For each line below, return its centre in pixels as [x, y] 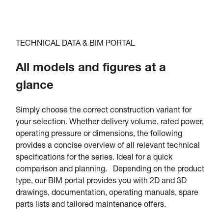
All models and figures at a [91, 69]
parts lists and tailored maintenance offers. [91, 205]
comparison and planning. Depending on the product [110, 170]
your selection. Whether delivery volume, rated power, [110, 123]
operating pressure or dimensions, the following [99, 134]
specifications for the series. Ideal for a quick [94, 158]
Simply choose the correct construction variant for [104, 111]
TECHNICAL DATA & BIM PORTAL [75, 44]
